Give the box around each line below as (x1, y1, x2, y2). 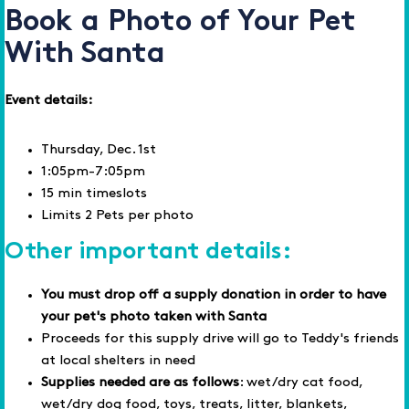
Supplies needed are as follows (41, 376, 239, 390)
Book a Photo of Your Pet (5, 9, 356, 38)
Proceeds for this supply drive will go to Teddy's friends (41, 332, 399, 346)
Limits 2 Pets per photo (41, 209, 194, 223)
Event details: (5, 94, 92, 108)
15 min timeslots (41, 187, 147, 201)
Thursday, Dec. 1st (41, 143, 156, 157)
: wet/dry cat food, (239, 376, 362, 390)
